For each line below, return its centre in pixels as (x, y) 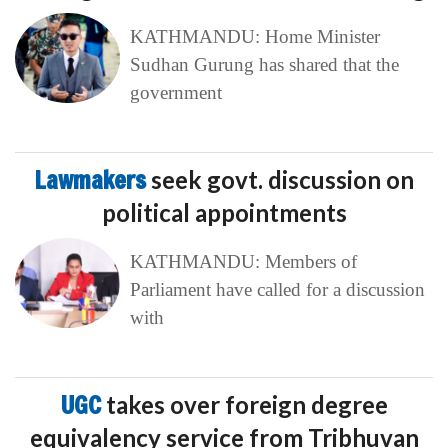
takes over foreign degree (246, 405)
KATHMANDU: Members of (243, 262)
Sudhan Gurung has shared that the (264, 65)
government (175, 93)
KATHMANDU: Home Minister (254, 37)
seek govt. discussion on (282, 180)
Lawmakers (92, 180)
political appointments (224, 213)
